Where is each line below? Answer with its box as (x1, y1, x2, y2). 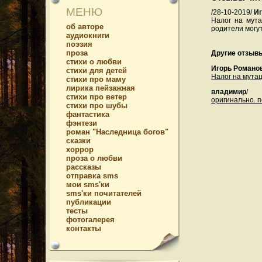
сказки (66, 136, 91, 145)
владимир (211, 88, 246, 96)
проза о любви (66, 154, 122, 163)
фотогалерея (66, 215, 115, 224)
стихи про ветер (66, 92, 127, 101)
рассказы (66, 163, 101, 171)
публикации (66, 198, 111, 206)
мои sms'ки (66, 180, 109, 189)
